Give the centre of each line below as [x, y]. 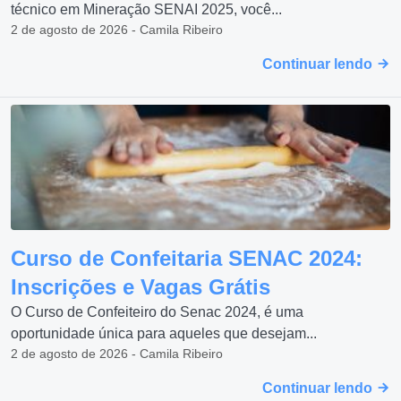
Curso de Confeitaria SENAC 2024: [187, 258]
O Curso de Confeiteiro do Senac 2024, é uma [157, 311]
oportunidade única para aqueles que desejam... [164, 333]
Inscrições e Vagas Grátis [141, 286]
